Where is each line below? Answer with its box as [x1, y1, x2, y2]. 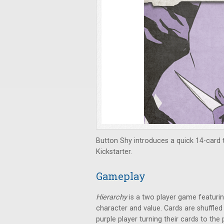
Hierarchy [96, 193, 129, 201]
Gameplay [96, 169, 145, 182]
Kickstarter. [96, 147, 132, 156]
